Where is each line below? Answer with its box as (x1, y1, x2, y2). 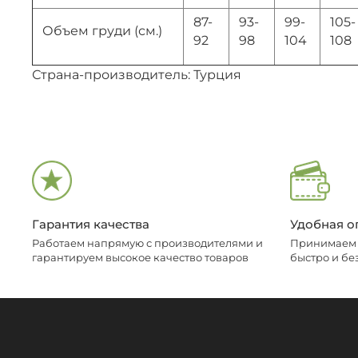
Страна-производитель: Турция (32, 66, 241, 82)
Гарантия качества (32, 216, 149, 232)
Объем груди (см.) (42, 22, 162, 38)
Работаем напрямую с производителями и (32, 237, 263, 250)
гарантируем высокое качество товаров (32, 252, 249, 265)
